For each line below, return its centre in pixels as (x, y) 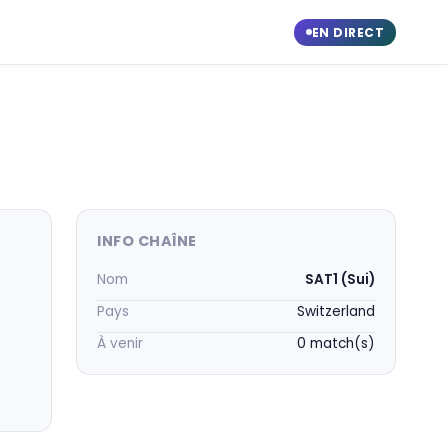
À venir (120, 343)
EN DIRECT (347, 32)
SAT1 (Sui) (340, 279)
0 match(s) (336, 343)
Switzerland (336, 311)
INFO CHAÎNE (147, 241)
